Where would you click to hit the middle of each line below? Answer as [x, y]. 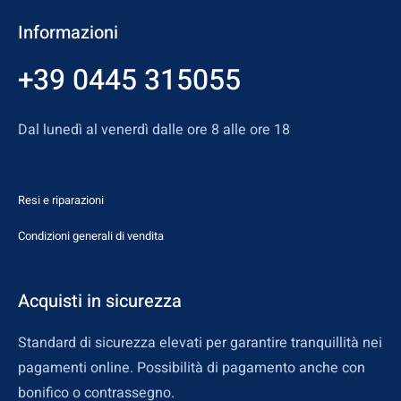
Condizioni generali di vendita [91, 235]
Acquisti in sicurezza [100, 301]
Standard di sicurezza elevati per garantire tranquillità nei [200, 342]
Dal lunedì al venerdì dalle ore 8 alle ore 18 [154, 130]
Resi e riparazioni [61, 200]
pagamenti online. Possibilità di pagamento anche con [192, 367]
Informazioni [68, 33]
